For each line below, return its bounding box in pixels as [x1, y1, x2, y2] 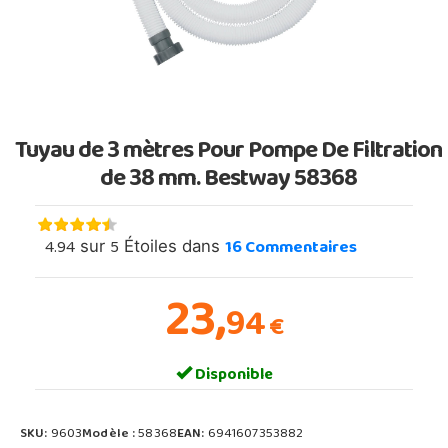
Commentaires [242, 231, 357, 266]
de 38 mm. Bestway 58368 [99, 156, 357, 205]
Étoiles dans [119, 235, 225, 256]
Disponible [191, 359, 273, 392]
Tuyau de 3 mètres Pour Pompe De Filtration [14, 128, 442, 177]
